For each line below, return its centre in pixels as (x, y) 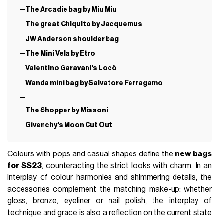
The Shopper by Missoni (66, 110)
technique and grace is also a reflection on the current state (109, 212)
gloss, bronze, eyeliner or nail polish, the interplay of (109, 201)
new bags (192, 154)
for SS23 (25, 165)
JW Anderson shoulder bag (72, 39)
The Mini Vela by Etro (60, 53)
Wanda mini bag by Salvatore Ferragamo (94, 83)
